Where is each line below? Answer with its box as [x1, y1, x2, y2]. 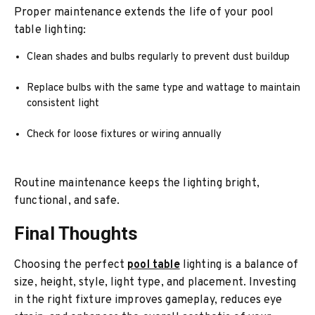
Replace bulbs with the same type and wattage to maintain [27, 82, 301, 95]
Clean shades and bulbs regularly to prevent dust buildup [27, 51, 290, 64]
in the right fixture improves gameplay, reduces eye [14, 293, 283, 307]
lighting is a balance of [179, 258, 299, 272]
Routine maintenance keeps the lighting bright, [14, 176, 259, 191]
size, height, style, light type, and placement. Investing [14, 276, 297, 290]
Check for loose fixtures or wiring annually [27, 128, 222, 141]
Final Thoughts [14, 223, 139, 244]
